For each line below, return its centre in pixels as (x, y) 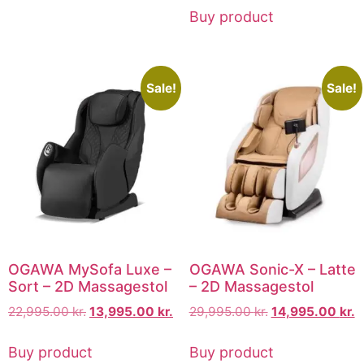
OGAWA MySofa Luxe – (90, 269)
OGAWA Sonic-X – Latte (272, 269)
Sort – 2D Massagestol (88, 286)
